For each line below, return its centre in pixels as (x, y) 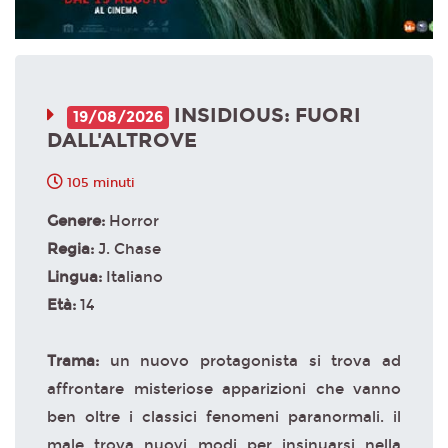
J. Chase (129, 248)
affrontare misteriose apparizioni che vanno (224, 388)
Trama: (78, 360)
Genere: (78, 220)
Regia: (72, 248)
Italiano (134, 276)
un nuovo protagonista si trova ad (255, 360)
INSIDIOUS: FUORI (265, 114)
